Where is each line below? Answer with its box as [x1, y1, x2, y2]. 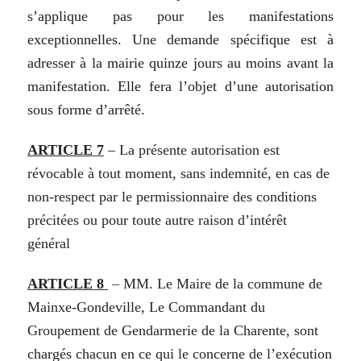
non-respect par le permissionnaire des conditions [27, 189, 317, 205]
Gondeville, [77, 299, 150, 316]
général [27, 235, 71, 252]
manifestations [248, 8, 334, 25]
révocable [27, 165, 85, 182]
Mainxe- [27, 299, 77, 316]
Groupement [27, 322, 101, 339]
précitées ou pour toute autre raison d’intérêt [27, 212, 288, 229]
